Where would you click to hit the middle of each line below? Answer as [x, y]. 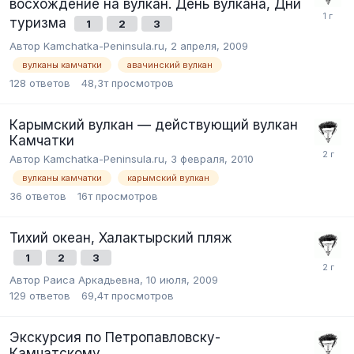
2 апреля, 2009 [209, 45]
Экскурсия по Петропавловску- [115, 338]
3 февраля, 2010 [212, 159]
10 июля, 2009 [182, 280]
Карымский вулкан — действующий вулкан [154, 125]
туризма [40, 23]
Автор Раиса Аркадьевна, [78, 280]
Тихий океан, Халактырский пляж [121, 238]
